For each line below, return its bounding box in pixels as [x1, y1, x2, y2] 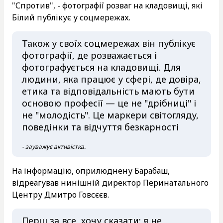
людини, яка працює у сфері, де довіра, [22, 73, 201, 85]
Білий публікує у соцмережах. [12, 11, 132, 23]
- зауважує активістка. [22, 142, 87, 151]
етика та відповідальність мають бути [22, 85, 195, 97]
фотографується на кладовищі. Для [22, 61, 181, 73]
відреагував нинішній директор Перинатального [12, 177, 209, 188]
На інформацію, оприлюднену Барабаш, [12, 165, 170, 176]
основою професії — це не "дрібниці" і [22, 97, 196, 109]
